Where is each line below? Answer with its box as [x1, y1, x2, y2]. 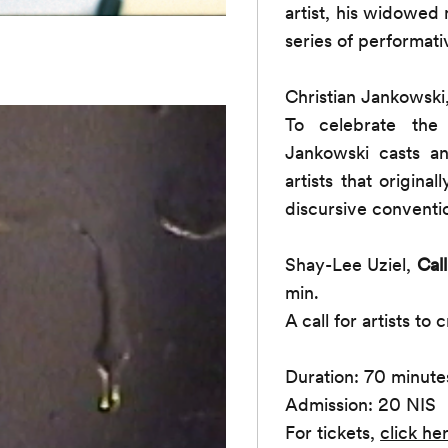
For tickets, [285, 421, 381, 443]
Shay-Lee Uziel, [285, 253, 417, 275]
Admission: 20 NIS [285, 393, 437, 415]
